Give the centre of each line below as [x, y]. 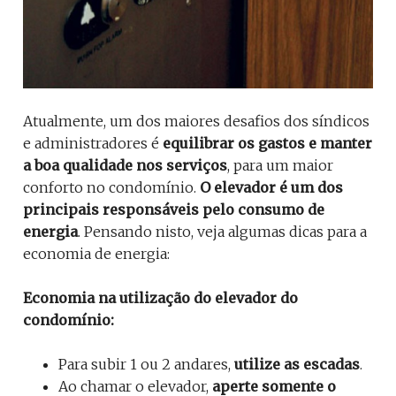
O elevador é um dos [271, 188]
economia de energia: [96, 254]
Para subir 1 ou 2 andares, [146, 365]
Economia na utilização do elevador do [160, 298]
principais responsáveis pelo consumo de [174, 210]
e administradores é [93, 144]
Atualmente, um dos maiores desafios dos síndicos [196, 122]
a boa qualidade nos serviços [125, 166]
